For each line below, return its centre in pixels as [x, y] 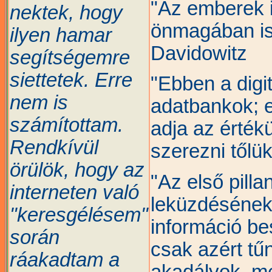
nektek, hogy [66, 12]
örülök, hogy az [77, 170]
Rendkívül [54, 147]
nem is [39, 102]
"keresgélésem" [79, 215]
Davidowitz [199, 53]
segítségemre [70, 57]
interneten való [74, 192]
